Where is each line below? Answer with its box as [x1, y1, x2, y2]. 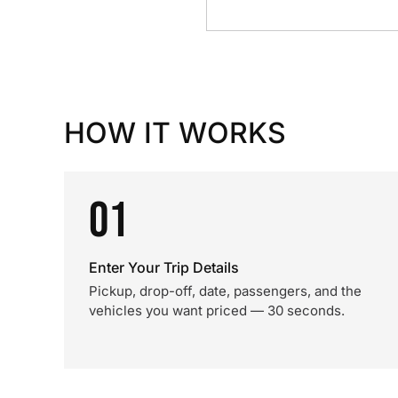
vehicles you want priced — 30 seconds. [89, 302, 345, 319]
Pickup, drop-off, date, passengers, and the [89, 283, 362, 299]
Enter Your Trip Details [89, 259, 239, 276]
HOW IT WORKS [64, 115, 286, 150]
